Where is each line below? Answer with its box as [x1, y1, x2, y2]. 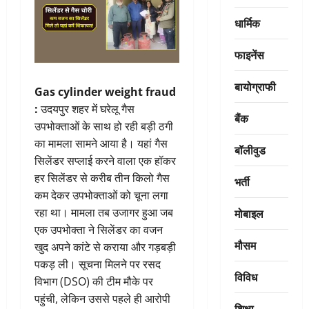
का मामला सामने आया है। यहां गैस [34, 136, 168, 152]
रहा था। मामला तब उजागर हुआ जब [34, 205, 173, 221]
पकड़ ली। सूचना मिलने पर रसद [34, 257, 161, 272]
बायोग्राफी [234, 77, 276, 94]
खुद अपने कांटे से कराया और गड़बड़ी [34, 239, 176, 255]
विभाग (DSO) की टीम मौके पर [34, 274, 153, 290]
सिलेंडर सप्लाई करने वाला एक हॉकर [34, 153, 176, 169]
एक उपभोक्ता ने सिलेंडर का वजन [34, 222, 163, 238]
